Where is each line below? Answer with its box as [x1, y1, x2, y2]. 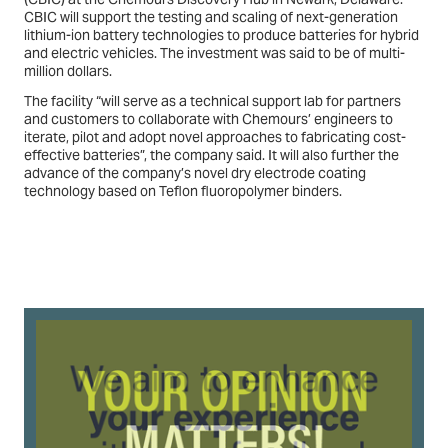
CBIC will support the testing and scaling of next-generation [24, 8, 398, 27]
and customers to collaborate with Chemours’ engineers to [24, 110, 393, 129]
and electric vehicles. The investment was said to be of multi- [24, 44, 405, 63]
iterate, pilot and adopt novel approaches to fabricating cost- [24, 128, 406, 147]
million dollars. [24, 62, 112, 81]
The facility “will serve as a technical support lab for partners [24, 92, 401, 111]
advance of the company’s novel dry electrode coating [24, 164, 366, 183]
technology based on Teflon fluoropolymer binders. [24, 182, 342, 201]
